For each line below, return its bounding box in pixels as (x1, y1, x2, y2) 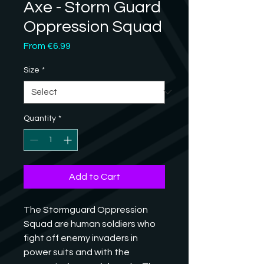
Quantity (24, 114, 56, 123)
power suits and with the (24, 247, 130, 257)
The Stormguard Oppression (24, 204, 148, 214)
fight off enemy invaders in (24, 233, 138, 243)
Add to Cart (68, 171, 120, 181)
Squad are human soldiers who (24, 219, 156, 229)
